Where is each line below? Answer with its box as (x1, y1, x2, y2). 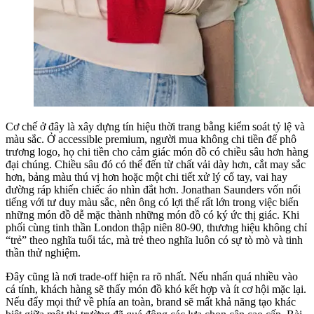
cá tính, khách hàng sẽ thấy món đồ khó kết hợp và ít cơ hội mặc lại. (6, 282, 306, 295)
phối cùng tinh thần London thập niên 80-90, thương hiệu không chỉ (6, 221, 307, 233)
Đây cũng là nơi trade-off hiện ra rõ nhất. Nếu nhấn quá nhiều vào (6, 270, 298, 282)
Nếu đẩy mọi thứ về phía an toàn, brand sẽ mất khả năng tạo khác (6, 295, 296, 308)
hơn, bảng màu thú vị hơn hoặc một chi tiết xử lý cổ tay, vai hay (6, 170, 287, 183)
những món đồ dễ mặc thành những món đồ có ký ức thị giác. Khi (6, 208, 299, 221)
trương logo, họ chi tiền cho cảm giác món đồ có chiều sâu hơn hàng (6, 145, 308, 158)
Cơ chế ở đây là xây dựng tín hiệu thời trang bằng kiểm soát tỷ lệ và (6, 120, 305, 132)
